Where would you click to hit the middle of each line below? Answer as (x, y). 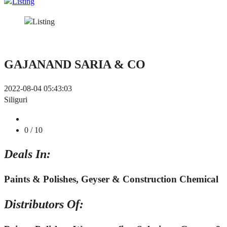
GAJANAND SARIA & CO (75, 65)
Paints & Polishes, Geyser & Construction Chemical (111, 179)
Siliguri (16, 100)
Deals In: (27, 154)
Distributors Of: (44, 204)
